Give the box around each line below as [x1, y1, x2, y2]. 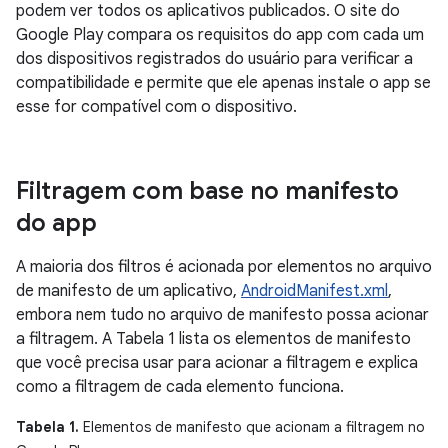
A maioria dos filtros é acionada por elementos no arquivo [16, 257, 432, 277]
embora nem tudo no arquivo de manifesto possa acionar [16, 305, 429, 325]
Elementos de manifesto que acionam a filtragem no [79, 418, 425, 436]
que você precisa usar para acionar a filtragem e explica [16, 353, 418, 373]
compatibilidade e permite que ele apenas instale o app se [16, 73, 431, 93]
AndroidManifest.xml [241, 281, 388, 301]
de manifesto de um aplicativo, [16, 281, 241, 301]
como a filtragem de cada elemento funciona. [16, 377, 344, 397]
